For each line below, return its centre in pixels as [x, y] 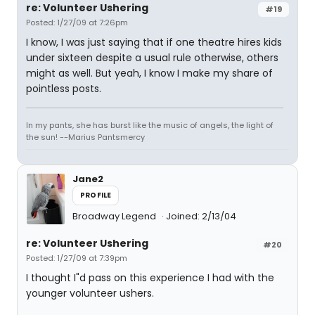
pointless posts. [64, 89]
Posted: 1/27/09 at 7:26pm [77, 22]
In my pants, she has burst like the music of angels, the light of [150, 125]
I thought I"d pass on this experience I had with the [150, 278]
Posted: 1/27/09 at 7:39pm [77, 258]
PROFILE [96, 195]
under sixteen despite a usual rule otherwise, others [152, 58]
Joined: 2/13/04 [201, 216]
